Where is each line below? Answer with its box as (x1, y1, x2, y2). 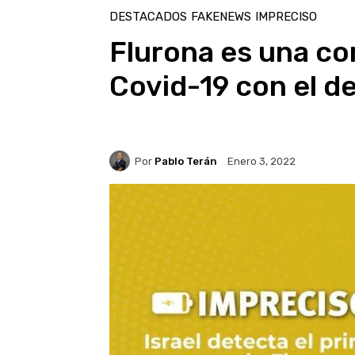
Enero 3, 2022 (227, 155, 296, 168)
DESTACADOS (109, 10, 187, 25)
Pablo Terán (155, 155, 217, 167)
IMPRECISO (255, 10, 317, 25)
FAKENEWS (191, 10, 251, 25)
